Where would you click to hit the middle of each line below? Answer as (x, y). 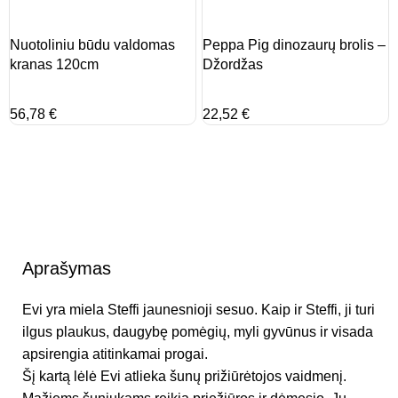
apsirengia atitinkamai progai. (115, 354)
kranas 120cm (55, 65)
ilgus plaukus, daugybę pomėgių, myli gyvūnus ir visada (198, 332)
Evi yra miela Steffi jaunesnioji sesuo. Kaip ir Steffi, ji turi (199, 310)
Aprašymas (67, 269)
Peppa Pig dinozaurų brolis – (294, 45)
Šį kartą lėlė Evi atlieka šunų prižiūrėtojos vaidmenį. (184, 377)
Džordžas (233, 65)
